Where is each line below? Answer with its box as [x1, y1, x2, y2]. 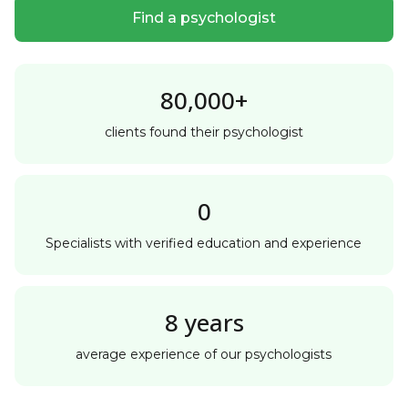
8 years [164, 305, 244, 339]
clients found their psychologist [104, 123, 303, 140]
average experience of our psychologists [76, 345, 332, 362]
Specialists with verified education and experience [46, 234, 362, 251]
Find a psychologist [132, 8, 276, 26]
